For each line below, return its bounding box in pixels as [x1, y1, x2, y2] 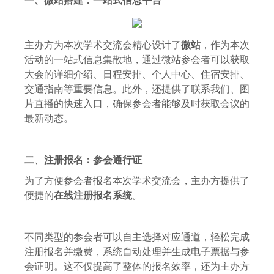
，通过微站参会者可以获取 [132, 53, 250, 65]
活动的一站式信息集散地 [24, 53, 132, 65]
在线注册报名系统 [54, 188, 132, 201]
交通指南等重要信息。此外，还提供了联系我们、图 [24, 82, 250, 95]
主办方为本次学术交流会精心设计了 [24, 38, 181, 51]
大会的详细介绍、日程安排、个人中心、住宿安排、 [24, 67, 250, 80]
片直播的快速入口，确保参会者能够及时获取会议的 [24, 97, 250, 109]
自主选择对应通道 [122, 230, 201, 243]
